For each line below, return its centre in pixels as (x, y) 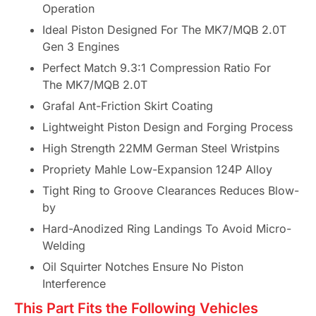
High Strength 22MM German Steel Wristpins (161, 148)
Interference (74, 283)
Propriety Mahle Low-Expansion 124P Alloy (157, 169)
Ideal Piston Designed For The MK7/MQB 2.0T (164, 29)
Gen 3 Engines (81, 46)
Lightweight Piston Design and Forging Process (168, 127)
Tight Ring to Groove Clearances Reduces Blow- (171, 190)
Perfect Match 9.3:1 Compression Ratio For (157, 67)
